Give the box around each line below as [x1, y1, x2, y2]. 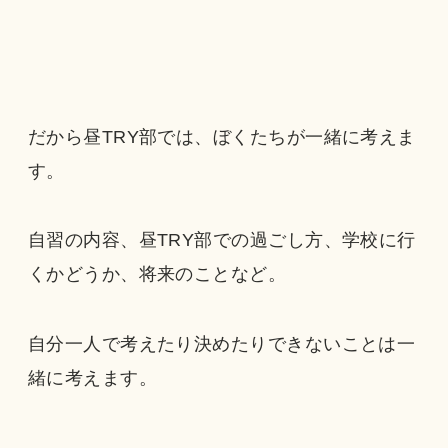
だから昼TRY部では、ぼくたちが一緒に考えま [27, 126, 416, 147]
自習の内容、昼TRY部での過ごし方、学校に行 [27, 230, 416, 251]
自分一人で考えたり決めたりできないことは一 [27, 334, 416, 355]
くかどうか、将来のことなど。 [27, 264, 287, 285]
